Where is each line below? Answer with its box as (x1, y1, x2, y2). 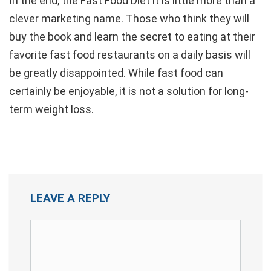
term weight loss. (9, 102, 94, 116)
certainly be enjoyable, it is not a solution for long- (9, 84, 249, 97)
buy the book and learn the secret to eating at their (9, 30, 255, 43)
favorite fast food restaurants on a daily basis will (9, 48, 250, 61)
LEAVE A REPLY (30, 191, 110, 205)
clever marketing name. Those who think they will (9, 11, 249, 25)
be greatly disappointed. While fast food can (9, 66, 223, 79)
